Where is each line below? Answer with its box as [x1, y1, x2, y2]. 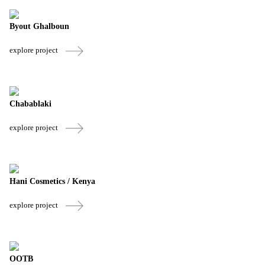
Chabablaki [9, 99, 51, 109]
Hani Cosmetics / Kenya [9, 176, 95, 186]
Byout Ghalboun [9, 22, 69, 31]
